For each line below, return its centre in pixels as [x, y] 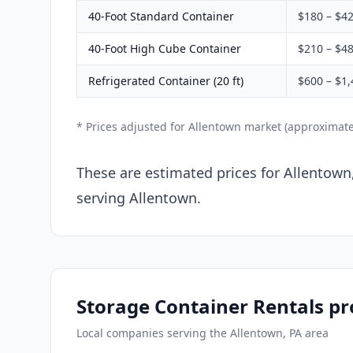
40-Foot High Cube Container [165, 48]
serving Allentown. [139, 197]
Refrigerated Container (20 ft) [166, 80]
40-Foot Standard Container [161, 16]
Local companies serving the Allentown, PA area [203, 333]
